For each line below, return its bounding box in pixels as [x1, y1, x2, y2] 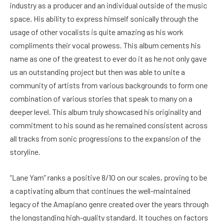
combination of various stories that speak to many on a [10, 94, 192, 104]
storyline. [10, 147, 40, 157]
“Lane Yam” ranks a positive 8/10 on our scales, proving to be [10, 172, 207, 182]
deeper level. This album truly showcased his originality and [10, 107, 201, 117]
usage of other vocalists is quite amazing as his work [10, 27, 184, 37]
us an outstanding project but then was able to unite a [10, 67, 185, 77]
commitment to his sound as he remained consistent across [10, 120, 208, 130]
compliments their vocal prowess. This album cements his [10, 40, 201, 50]
